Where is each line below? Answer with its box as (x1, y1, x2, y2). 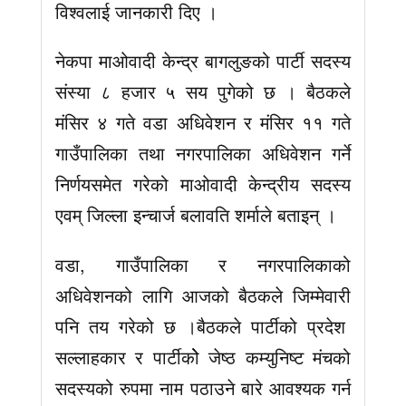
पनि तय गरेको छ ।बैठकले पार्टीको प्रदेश (55, 313, 351, 340)
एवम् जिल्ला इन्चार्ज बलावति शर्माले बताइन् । (55, 201, 336, 228)
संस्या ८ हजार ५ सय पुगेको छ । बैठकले (55, 78, 351, 105)
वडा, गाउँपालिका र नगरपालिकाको (55, 251, 351, 278)
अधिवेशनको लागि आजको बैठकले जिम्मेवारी (55, 282, 351, 309)
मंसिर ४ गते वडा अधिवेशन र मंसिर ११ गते (55, 109, 351, 136)
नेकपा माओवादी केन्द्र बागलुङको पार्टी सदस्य (55, 47, 351, 74)
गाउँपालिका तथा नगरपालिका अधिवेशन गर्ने (55, 140, 351, 167)
